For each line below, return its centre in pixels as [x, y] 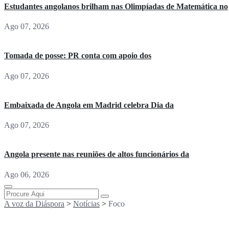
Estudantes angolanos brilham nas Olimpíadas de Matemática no [116, 6]
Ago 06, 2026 [27, 174]
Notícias [86, 203]
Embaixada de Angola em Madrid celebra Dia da [89, 105]
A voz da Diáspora [34, 203]
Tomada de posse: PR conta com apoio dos [78, 56]
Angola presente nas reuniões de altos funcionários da [97, 154]
